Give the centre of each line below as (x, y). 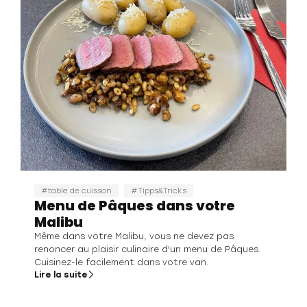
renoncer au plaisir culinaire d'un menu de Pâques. (147, 249)
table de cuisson (80, 191)
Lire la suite (61, 274)
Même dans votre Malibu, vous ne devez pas (134, 236)
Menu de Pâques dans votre (135, 205)
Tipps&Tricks (162, 191)
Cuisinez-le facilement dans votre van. (121, 262)
